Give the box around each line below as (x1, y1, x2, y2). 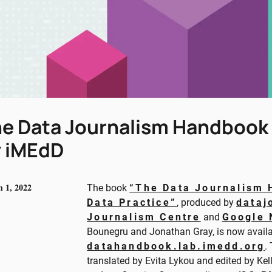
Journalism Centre (87, 211, 201, 223)
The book (87, 182, 130, 194)
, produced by (177, 196, 237, 208)
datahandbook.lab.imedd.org (87, 240, 265, 252)
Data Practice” (87, 196, 177, 208)
